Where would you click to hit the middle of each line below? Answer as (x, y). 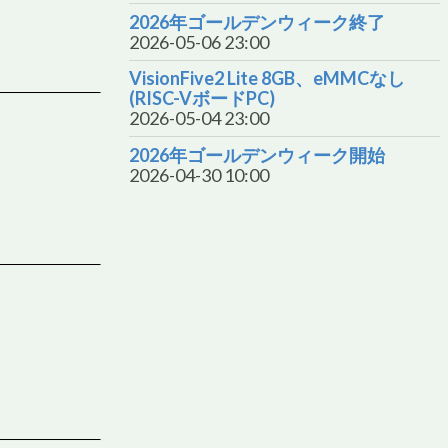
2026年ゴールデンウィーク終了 (257, 21)
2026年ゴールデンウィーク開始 (257, 154)
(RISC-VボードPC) (202, 98)
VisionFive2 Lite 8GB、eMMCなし (267, 78)
